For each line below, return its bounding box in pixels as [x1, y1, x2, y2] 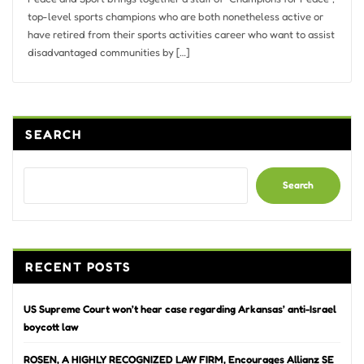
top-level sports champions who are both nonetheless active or [27, 9, 323, 23]
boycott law [24, 320, 79, 334]
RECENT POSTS [25, 258, 132, 275]
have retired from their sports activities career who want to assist [27, 27, 335, 41]
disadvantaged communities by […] [27, 45, 189, 58]
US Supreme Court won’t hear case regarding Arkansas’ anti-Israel [24, 302, 336, 316]
